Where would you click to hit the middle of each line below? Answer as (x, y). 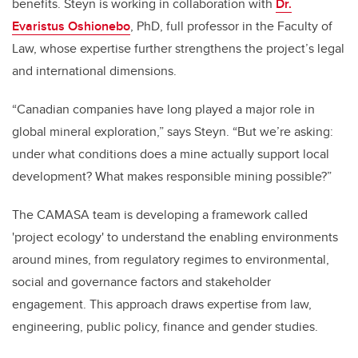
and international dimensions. (95, 70)
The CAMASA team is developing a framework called (160, 214)
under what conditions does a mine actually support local (171, 153)
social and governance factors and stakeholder (141, 281)
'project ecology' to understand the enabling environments (175, 237)
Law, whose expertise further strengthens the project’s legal (178, 48)
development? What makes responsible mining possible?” (173, 176)
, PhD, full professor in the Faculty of (231, 26)
